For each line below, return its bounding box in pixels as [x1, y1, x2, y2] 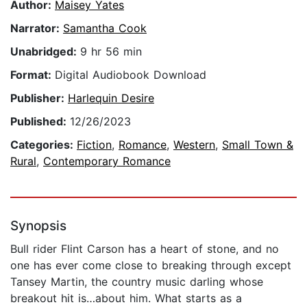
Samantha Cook [63, 21, 147, 36]
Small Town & [222, 138, 293, 152]
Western [173, 138, 215, 152]
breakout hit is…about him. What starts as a [10, 291, 242, 306]
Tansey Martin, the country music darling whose [10, 275, 263, 289]
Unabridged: [10, 45, 80, 59]
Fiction [77, 138, 112, 152]
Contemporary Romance [43, 154, 171, 169]
